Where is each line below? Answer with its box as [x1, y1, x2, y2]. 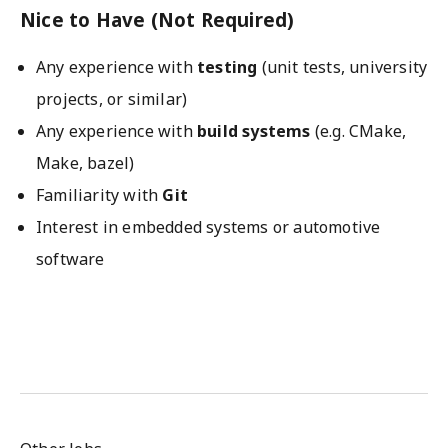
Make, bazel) [36, 152, 135, 174]
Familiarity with [36, 184, 163, 206]
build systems [197, 120, 311, 142]
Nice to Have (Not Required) [20, 7, 295, 32]
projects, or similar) [36, 88, 188, 110]
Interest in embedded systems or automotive [36, 216, 381, 238]
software [36, 248, 105, 270]
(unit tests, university [257, 56, 428, 78]
